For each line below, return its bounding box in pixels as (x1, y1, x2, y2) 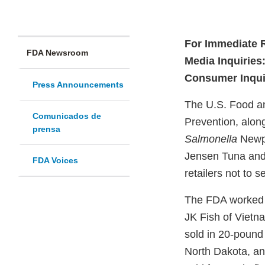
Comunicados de (33, 111, 101, 121)
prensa (33, 124, 60, 134)
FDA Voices (33, 156, 78, 166)
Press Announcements (33, 80, 124, 90)
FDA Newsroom (27, 48, 88, 58)
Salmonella (185, 133, 237, 146)
